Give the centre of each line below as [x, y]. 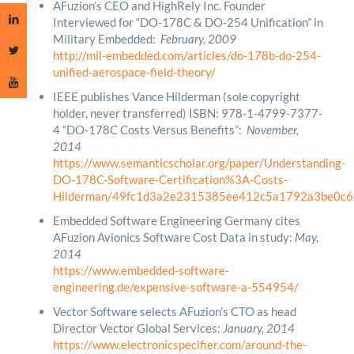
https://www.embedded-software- [141, 270]
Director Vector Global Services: [137, 328]
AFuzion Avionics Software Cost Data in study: [173, 237]
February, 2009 [198, 38]
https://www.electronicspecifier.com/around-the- [179, 344]
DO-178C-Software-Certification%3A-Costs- [170, 179]
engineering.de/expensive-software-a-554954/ [175, 286]
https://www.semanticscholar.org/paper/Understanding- [199, 162]
